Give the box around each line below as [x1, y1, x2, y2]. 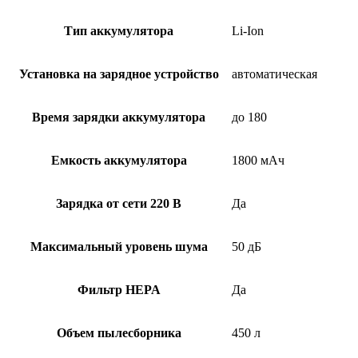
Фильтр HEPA [77, 282, 161, 296]
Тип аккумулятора [64, 23, 173, 38]
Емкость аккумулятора [50, 153, 187, 167]
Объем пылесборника [56, 325, 181, 340]
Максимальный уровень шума [30, 239, 208, 253]
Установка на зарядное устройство [18, 66, 219, 81]
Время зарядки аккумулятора [32, 109, 205, 124]
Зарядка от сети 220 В [56, 196, 181, 210]
